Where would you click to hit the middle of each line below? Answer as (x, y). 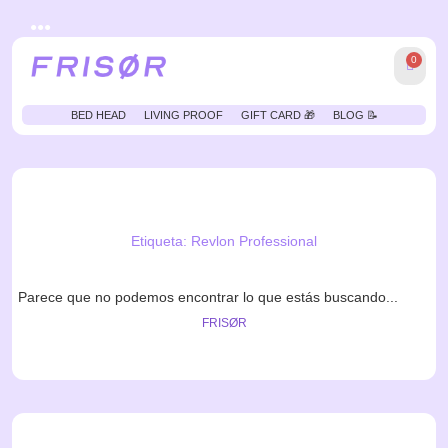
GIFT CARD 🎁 (277, 115)
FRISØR (224, 323)
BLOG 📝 (355, 115)
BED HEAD (98, 115)
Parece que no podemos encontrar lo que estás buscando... (208, 297)
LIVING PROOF (183, 115)
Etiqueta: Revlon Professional (224, 241)
